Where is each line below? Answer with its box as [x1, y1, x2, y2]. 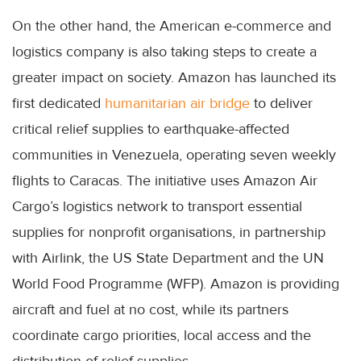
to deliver [250, 94, 313, 113]
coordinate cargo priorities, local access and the [12, 326, 311, 345]
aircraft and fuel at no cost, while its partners [12, 301, 288, 319]
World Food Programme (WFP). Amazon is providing [12, 275, 339, 293]
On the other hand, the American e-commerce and [12, 17, 331, 35]
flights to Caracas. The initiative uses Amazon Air [12, 172, 317, 190]
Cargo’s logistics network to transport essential [12, 197, 302, 216]
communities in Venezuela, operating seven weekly [12, 146, 336, 164]
